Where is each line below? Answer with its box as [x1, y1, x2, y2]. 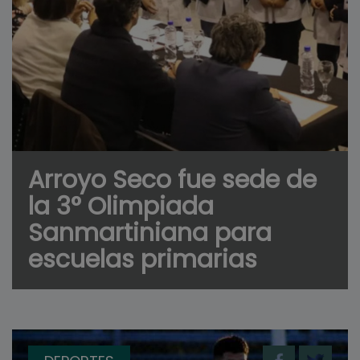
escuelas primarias [28, 242, 257, 276]
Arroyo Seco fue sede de [28, 162, 317, 197]
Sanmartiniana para [28, 215, 272, 250]
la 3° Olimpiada [28, 189, 214, 223]
